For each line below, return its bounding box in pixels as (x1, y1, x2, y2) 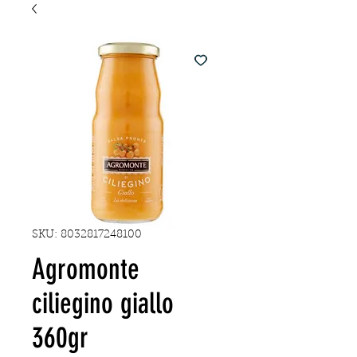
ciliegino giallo (32, 286, 174, 320)
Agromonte (32, 252, 139, 286)
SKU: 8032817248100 (32, 229, 142, 241)
